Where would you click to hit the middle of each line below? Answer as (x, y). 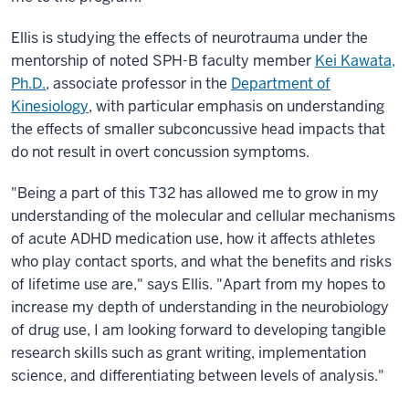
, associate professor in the (138, 84)
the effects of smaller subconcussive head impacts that (198, 129)
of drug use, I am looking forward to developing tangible (199, 330)
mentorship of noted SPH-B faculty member (163, 61)
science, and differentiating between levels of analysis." (199, 376)
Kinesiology (50, 106)
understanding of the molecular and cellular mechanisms (203, 216)
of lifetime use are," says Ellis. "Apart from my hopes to (198, 284)
